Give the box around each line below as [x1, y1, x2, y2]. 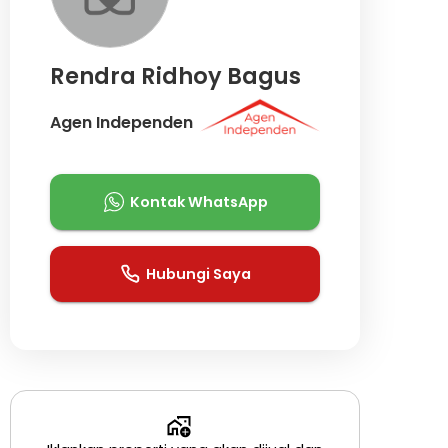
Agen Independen [49, 111, 193, 135]
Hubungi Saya [146, 263, 252, 284]
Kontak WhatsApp [129, 191, 268, 212]
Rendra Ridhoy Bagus [49, 59, 301, 92]
